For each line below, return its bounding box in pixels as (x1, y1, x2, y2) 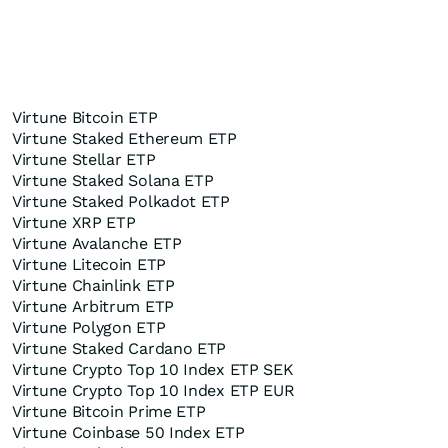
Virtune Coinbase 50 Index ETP (12, 423, 245, 442)
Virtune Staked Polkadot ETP (12, 192, 230, 211)
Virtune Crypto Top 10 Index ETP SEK (12, 360, 294, 379)
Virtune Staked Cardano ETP (12, 339, 227, 358)
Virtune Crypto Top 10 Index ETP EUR (12, 381, 295, 400)
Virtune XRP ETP (12, 213, 136, 232)
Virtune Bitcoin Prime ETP (12, 402, 206, 421)
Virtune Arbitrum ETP (12, 297, 174, 316)
